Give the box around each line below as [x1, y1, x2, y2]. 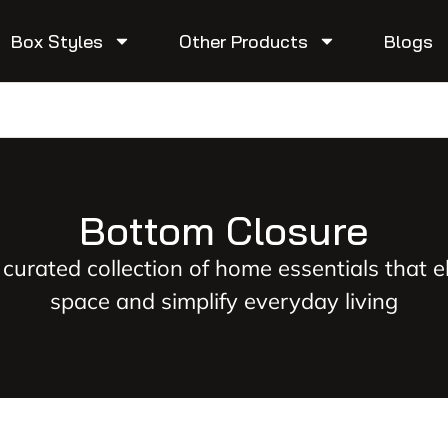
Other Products [179, 29, 309, 53]
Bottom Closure [79, 205, 369, 255]
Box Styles [11, 29, 104, 53]
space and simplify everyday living [50, 287, 398, 315]
